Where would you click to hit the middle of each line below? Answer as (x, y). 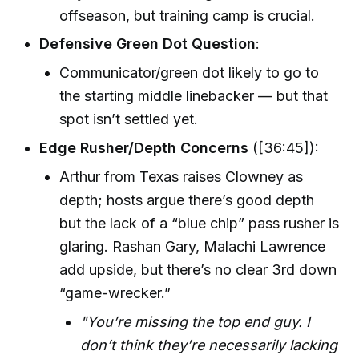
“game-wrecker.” (115, 292)
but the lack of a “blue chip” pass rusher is (200, 223)
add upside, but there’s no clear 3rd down (198, 269)
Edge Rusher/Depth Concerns (144, 147)
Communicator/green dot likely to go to (190, 73)
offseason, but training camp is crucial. (188, 15)
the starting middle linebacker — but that (194, 96)
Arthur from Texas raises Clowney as (182, 176)
